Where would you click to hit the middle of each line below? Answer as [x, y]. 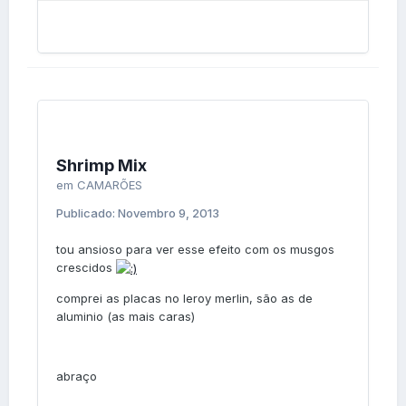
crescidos [86, 267]
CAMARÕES [110, 184]
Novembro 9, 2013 [169, 213]
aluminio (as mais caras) [126, 317]
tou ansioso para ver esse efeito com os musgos [195, 249]
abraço [77, 377]
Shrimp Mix [101, 165]
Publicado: [87, 213]
